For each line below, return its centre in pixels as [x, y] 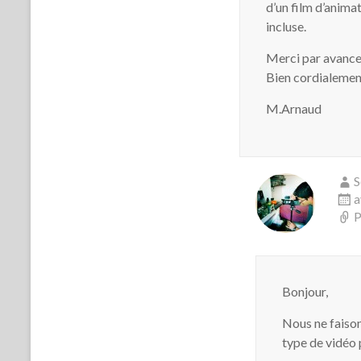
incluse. [286, 26]
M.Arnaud [294, 108]
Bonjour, [305, 291]
